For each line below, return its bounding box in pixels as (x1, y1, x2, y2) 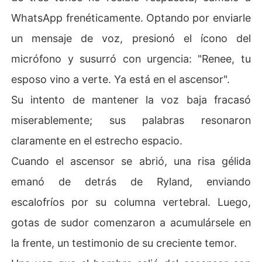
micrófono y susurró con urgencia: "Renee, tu (11, 52, 251, 65)
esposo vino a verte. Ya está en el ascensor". (11, 73, 230, 85)
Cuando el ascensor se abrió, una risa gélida (11, 154, 251, 167)
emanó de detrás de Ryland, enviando (11, 175, 251, 188)
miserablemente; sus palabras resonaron (11, 113, 251, 126)
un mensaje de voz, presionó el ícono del (11, 32, 251, 44)
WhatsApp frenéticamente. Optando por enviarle (11, 11, 251, 24)
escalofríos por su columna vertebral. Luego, (11, 195, 251, 208)
